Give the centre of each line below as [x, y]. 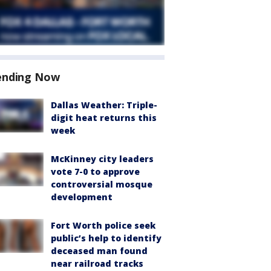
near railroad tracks [97, 263]
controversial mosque [102, 184]
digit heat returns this [104, 118]
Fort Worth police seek [103, 225]
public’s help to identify [106, 238]
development [82, 197]
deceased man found [99, 251]
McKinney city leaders [102, 159]
